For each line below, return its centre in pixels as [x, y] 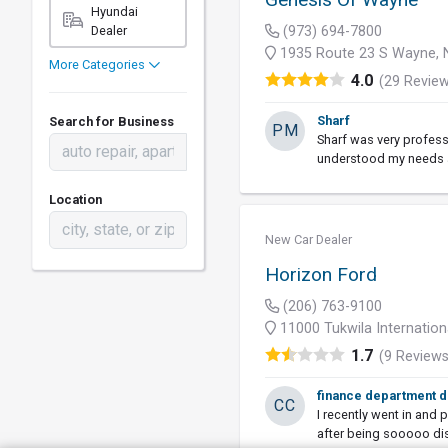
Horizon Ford [321, 274]
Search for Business [111, 121]
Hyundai [114, 11]
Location [75, 199]
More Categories [98, 64]
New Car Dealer [309, 239]
